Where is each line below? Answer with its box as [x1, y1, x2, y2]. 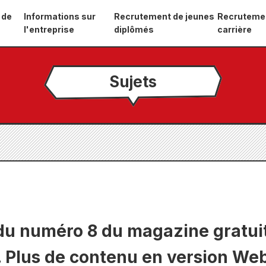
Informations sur [23, 11, 96, 21]
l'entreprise [23, 24, 74, 34]
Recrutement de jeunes [114, 11, 214, 21]
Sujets [109, 72, 157, 91]
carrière [217, 24, 252, 34]
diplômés [114, 24, 154, 34]
